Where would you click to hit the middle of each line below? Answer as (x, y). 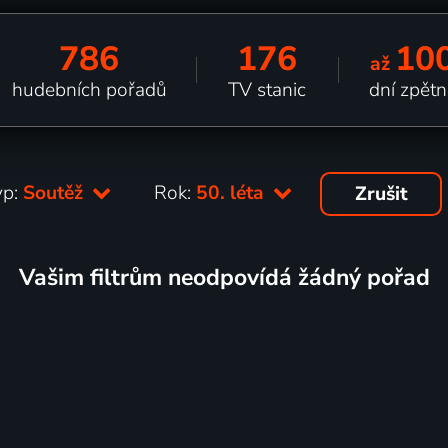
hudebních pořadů (89, 89)
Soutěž (56, 192)
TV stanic (267, 89)
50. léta (233, 192)
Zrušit (381, 194)
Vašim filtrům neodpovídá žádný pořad (224, 277)
